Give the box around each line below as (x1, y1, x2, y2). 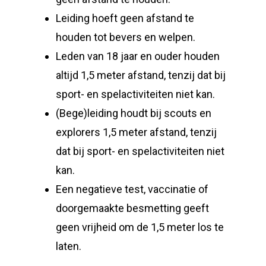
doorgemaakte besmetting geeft (56, 202, 210, 214)
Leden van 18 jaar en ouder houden (56, 50, 220, 62)
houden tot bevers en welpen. (56, 31, 196, 43)
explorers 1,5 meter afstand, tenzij (56, 126, 217, 138)
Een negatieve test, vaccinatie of (56, 183, 209, 195)
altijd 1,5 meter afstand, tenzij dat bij (56, 69, 226, 81)
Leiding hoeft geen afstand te (56, 12, 195, 24)
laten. (56, 240, 82, 252)
